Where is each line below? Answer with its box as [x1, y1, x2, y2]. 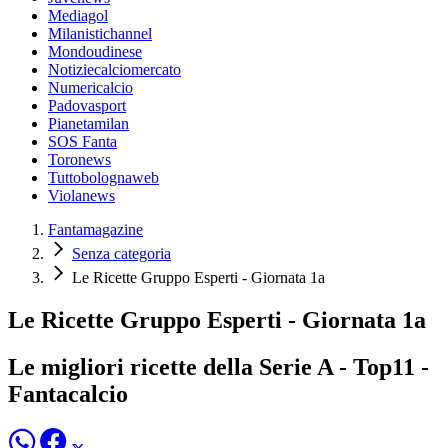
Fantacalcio [8, 380, 128, 407]
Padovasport [48, 97, 126, 115]
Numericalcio [48, 79, 133, 97]
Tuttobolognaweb [48, 169, 159, 187]
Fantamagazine [48, 221, 143, 239]
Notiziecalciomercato [48, 61, 181, 79]
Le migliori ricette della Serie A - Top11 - [8, 353, 429, 380]
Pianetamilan [48, 115, 129, 133]
